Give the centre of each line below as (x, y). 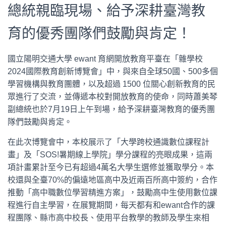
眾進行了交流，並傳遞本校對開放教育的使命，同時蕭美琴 (112, 97)
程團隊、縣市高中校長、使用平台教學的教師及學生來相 (108, 218)
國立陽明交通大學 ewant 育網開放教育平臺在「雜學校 (105, 59)
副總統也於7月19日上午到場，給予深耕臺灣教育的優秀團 (111, 109)
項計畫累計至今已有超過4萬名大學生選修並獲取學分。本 (111, 167)
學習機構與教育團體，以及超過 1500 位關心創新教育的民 (111, 84)
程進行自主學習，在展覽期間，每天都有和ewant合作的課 (111, 205)
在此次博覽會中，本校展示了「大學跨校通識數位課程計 (108, 142)
